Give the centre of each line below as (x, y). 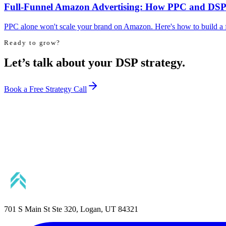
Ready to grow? (33, 42)
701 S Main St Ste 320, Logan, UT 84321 (71, 209)
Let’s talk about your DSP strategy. (95, 62)
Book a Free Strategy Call (45, 89)
